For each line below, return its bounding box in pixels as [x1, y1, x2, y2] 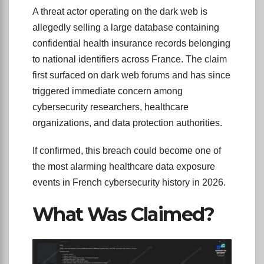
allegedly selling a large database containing [32, 22, 219, 32]
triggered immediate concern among [32, 85, 183, 96]
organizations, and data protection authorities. [32, 117, 222, 128]
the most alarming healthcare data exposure [32, 161, 215, 171]
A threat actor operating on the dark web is [32, 6, 207, 16]
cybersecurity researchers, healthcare [32, 101, 189, 112]
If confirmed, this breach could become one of [32, 145, 221, 156]
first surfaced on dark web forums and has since [32, 70, 230, 80]
